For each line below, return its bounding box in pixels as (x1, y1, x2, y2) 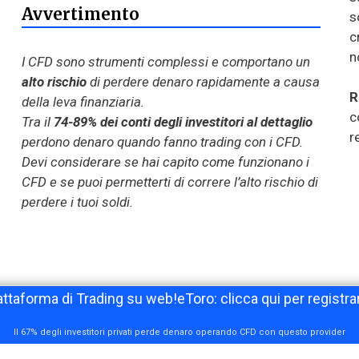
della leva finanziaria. (21, 93, 144, 110)
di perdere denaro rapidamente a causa (86, 73, 320, 90)
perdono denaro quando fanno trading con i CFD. (21, 133, 303, 150)
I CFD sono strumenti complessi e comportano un (21, 53, 310, 70)
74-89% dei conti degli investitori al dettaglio (53, 113, 313, 130)
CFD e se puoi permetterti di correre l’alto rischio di (21, 173, 318, 190)
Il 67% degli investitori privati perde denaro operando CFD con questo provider (14, 327, 345, 337)
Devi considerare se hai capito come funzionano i (21, 153, 309, 170)
